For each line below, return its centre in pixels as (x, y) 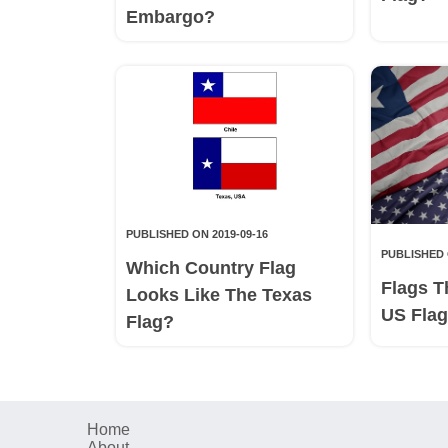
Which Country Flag (210, 268)
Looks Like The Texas (218, 295)
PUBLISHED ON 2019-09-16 (196, 234)
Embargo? (170, 16)
